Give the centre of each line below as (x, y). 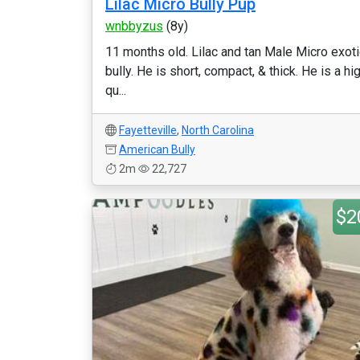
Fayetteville (148, 130)
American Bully (157, 149)
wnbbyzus (134, 26)
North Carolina (218, 130)
